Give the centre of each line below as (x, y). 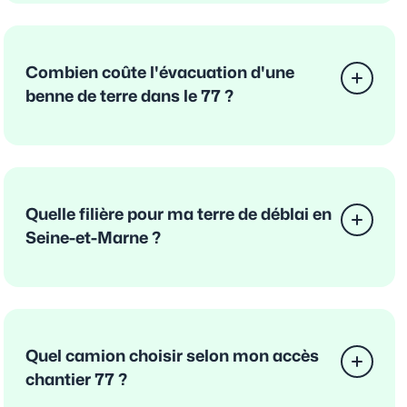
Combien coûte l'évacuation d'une (160, 73)
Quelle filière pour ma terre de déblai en (179, 214)
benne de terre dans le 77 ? (129, 96)
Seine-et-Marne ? (93, 238)
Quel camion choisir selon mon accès (172, 356)
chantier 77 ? (76, 380)
